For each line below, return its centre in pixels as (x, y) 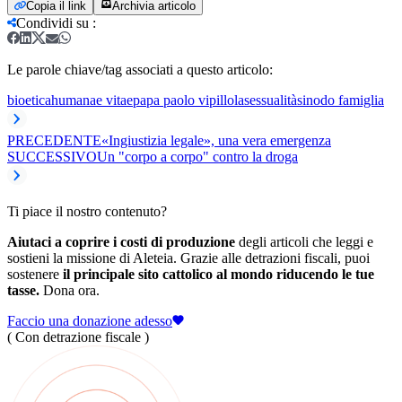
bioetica (29, 100)
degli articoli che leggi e (304, 241)
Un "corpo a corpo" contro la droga (197, 156)
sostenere (35, 274)
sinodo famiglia (341, 100)
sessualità (271, 100)
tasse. (23, 290)
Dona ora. (70, 290)
